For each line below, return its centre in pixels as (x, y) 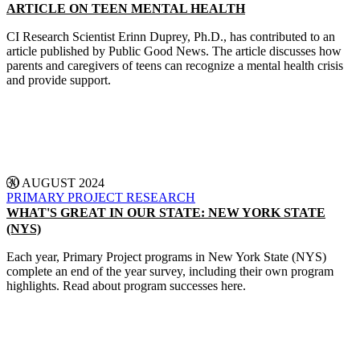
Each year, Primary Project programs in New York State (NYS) (166, 257)
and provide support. (59, 80)
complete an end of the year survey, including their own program (170, 271)
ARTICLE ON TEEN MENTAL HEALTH (126, 8)
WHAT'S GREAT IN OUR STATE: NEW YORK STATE (166, 213)
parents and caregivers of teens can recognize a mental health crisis (175, 65)
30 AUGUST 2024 (55, 183)
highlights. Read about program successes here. (126, 286)
